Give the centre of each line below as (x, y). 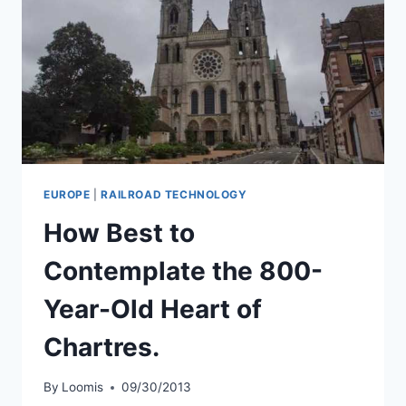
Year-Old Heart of (153, 309)
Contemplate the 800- (183, 271)
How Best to (119, 232)
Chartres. (101, 347)
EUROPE (67, 194)
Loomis (83, 387)
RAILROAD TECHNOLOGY (174, 194)
